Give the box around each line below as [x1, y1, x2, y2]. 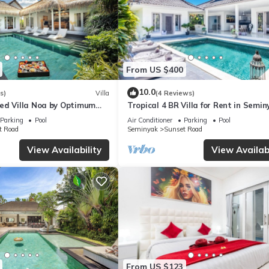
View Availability [27, 144, 101, 156]
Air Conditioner [127, 116, 172, 125]
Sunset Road [164, 125, 202, 134]
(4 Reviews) [156, 88, 195, 97]
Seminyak [127, 125, 158, 134]
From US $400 [126, 64, 183, 75]
